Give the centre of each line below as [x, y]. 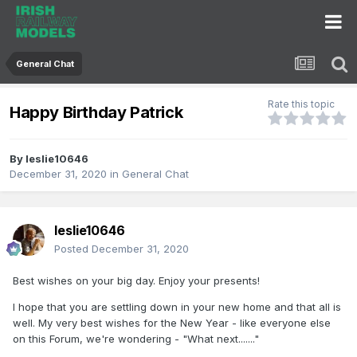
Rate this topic [301, 104]
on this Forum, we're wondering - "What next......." [136, 339]
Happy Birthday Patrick [96, 112]
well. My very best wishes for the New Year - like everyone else [172, 323]
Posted [73, 249]
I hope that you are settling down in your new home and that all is [177, 307]
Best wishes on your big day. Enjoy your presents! [136, 281]
